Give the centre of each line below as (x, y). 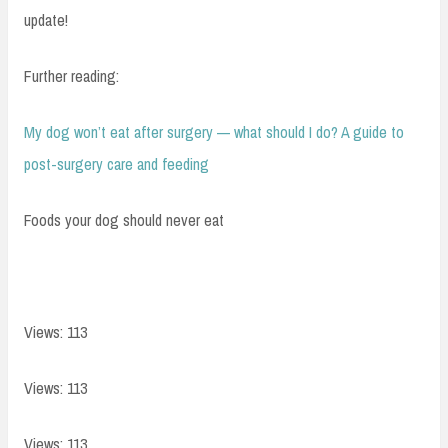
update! (46, 20)
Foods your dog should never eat (124, 220)
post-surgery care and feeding (116, 164)
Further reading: (71, 76)
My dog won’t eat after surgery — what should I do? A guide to (214, 132)
